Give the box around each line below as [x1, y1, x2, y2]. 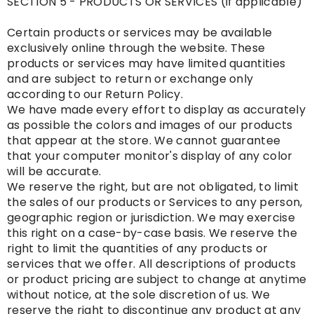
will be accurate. [7, 163, 102, 180]
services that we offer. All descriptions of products [7, 256, 296, 273]
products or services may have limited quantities [7, 55, 286, 72]
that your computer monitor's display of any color [7, 148, 293, 165]
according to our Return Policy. [7, 86, 183, 103]
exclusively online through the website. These [7, 40, 266, 57]
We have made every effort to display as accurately [7, 102, 306, 118]
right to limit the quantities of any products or [7, 240, 268, 257]
